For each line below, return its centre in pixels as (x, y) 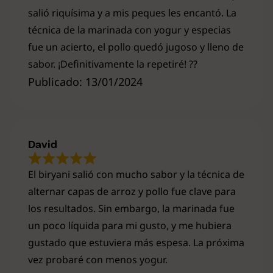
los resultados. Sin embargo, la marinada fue (131, 208)
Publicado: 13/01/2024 (85, 82)
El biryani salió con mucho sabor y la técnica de (136, 174)
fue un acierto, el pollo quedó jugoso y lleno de (136, 47)
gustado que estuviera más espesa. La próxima (136, 242)
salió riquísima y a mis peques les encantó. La (132, 13)
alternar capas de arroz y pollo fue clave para (132, 191)
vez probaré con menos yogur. (98, 259)
